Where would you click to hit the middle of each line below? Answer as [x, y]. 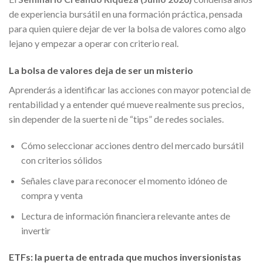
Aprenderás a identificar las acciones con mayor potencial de [130, 89]
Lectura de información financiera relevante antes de [125, 215]
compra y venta [52, 195]
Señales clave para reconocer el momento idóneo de [124, 180]
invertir [36, 230]
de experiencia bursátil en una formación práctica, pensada [126, 14]
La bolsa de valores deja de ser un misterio [101, 70]
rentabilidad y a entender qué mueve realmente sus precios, [126, 104]
